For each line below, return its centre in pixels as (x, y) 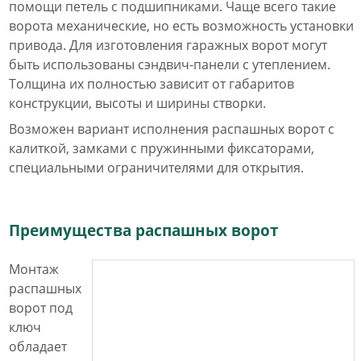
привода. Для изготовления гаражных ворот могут (168, 45)
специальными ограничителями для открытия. (156, 168)
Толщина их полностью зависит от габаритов (151, 84)
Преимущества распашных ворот (144, 230)
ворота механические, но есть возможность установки (181, 26)
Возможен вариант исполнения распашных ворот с (172, 129)
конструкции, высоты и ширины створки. (137, 103)
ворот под (41, 308)
